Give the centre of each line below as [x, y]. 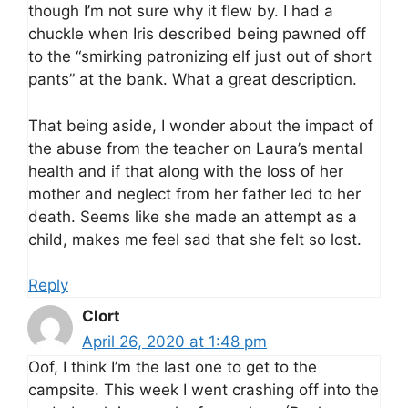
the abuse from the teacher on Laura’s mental [195, 148]
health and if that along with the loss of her [186, 171]
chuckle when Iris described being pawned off [197, 34]
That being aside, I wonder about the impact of [201, 125]
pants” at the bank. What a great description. [193, 80]
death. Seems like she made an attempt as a [193, 216]
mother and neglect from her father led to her [194, 194]
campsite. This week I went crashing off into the [204, 390]
